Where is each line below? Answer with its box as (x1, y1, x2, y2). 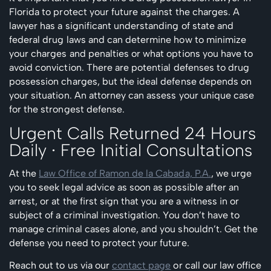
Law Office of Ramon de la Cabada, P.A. (39, 167, 211, 179)
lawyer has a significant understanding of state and (9, 19, 234, 31)
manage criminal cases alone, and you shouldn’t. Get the (9, 223, 258, 235)
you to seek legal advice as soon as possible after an (9, 181, 240, 193)
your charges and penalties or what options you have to (9, 47, 253, 59)
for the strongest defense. (9, 103, 125, 115)
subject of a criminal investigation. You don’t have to (9, 209, 240, 221)
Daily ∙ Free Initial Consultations (9, 139, 252, 160)
